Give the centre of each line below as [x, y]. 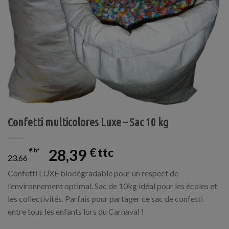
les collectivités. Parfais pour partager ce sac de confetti [105, 199]
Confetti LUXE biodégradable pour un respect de [93, 173]
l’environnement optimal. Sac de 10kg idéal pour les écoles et [112, 186]
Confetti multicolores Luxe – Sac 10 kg [88, 122]
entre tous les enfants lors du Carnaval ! [76, 212]
